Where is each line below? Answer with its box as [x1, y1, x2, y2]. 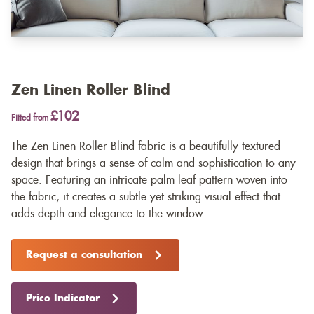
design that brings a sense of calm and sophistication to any [11, 158, 296, 170]
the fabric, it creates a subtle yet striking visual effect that [11, 191, 280, 203]
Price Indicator [26, 294, 100, 304]
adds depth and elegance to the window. [11, 208, 205, 220]
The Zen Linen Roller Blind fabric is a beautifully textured [11, 141, 280, 153]
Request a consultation [26, 250, 142, 261]
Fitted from [11, 114, 50, 123]
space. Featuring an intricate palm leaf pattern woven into [11, 175, 287, 186]
